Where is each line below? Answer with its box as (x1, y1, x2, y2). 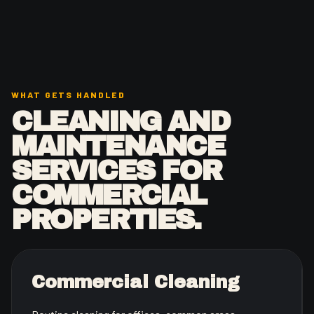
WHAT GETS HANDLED (11, 89, 125, 100)
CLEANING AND (11, 106, 230, 137)
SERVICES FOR (11, 155, 221, 186)
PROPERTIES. (11, 204, 200, 235)
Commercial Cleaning (32, 272, 240, 292)
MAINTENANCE (11, 130, 225, 161)
